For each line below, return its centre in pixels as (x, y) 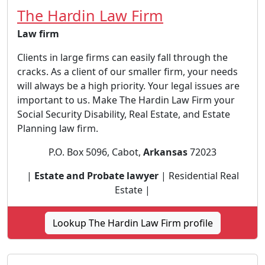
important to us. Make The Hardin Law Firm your (126, 100)
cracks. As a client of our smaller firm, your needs (127, 72)
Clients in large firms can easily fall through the (122, 57)
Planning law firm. (58, 128)
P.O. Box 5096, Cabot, (96, 152)
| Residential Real (198, 176)
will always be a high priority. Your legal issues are (128, 86)
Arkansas (165, 152)
